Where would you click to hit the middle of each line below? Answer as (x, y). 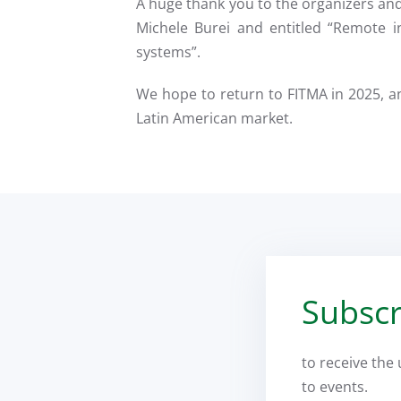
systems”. (168, 51)
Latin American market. (214, 118)
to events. (335, 386)
